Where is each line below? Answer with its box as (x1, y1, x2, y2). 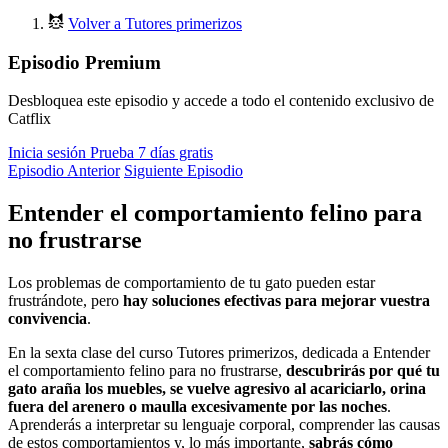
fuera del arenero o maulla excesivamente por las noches (8, 398, 387, 416)
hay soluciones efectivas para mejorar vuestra (123, 292, 430, 310)
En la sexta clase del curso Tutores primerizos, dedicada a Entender (8, 344, 430, 362)
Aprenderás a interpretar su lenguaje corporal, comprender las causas (8, 416, 440, 434)
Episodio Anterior (8, 162, 120, 180)
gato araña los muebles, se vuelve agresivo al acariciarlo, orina (8, 380, 426, 398)
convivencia (8, 310, 87, 328)
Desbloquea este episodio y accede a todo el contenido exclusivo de (8, 92, 434, 110)
